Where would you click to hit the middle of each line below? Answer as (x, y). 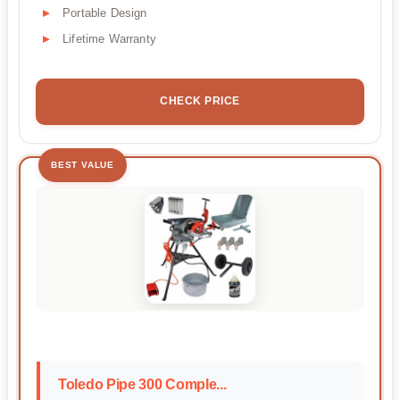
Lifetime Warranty (109, 38)
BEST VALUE (83, 164)
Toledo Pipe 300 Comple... (142, 384)
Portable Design (105, 12)
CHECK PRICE (200, 100)
